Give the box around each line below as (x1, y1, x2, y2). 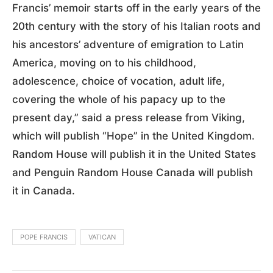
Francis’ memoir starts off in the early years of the (12, 1, 261, 14)
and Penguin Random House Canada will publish (12, 166, 253, 179)
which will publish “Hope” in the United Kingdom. (12, 129, 255, 142)
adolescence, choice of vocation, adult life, (12, 74, 225, 87)
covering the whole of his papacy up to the (12, 93, 225, 105)
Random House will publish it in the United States (12, 147, 256, 160)
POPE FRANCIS (20, 232, 68, 241)
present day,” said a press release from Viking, (12, 111, 245, 124)
